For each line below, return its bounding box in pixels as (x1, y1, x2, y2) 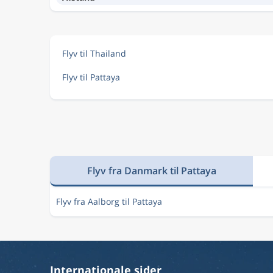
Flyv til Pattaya (62, 71, 120, 83)
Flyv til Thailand (62, 48, 126, 59)
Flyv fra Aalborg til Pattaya (56, 196, 162, 207)
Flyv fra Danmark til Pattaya (87, 163, 216, 177)
